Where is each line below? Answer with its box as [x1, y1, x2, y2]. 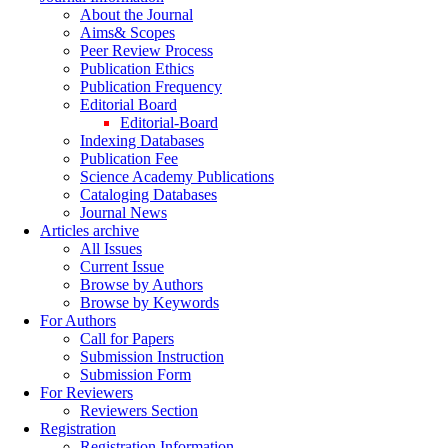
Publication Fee [80, 150, 178, 167]
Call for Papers [80, 330, 174, 347]
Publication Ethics [80, 60, 194, 77]
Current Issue [80, 258, 164, 275]
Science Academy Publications [80, 168, 274, 185]
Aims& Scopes [80, 24, 175, 41]
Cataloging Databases [80, 186, 217, 203]
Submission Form [80, 366, 191, 383]
